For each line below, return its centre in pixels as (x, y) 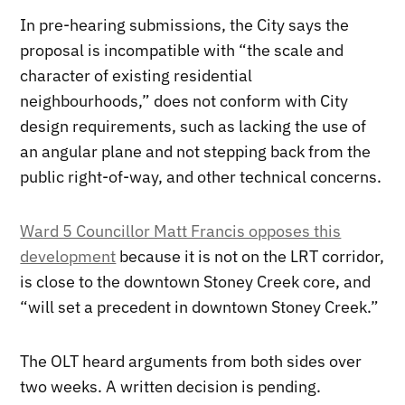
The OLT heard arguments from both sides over (191, 361)
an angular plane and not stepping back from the (196, 151)
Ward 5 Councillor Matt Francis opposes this (181, 231)
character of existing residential (137, 75)
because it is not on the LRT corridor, (250, 256)
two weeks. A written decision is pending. (171, 386)
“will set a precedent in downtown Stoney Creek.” (200, 306)
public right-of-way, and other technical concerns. (201, 176)
